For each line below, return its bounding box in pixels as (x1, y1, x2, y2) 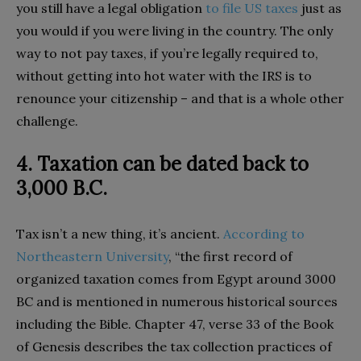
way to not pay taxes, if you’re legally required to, (16, 45, 318, 62)
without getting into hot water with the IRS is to (16, 68, 312, 85)
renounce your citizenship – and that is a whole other (16, 90, 344, 107)
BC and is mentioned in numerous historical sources (16, 293, 338, 310)
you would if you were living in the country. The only (16, 23, 333, 39)
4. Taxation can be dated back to (16, 151, 309, 177)
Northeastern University (16, 248, 168, 265)
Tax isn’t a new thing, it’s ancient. (16, 226, 223, 243)
